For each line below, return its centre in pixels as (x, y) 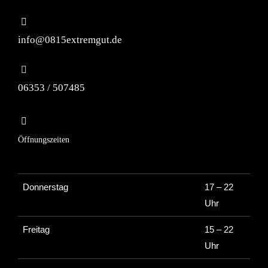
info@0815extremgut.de (70, 40)
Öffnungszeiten (44, 139)
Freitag (36, 229)
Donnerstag (45, 187)
